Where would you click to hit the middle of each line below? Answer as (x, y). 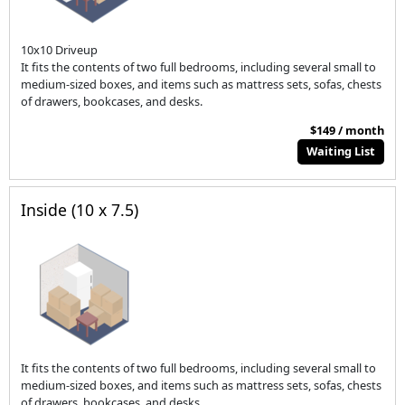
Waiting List (341, 151)
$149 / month (347, 130)
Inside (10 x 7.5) (80, 210)
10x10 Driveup (60, 49)
